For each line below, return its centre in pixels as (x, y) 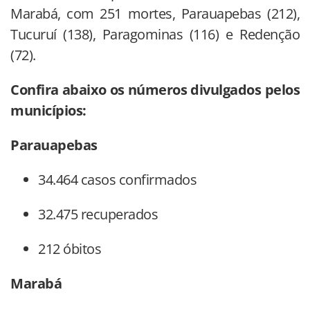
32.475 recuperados (98, 215)
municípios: (48, 111)
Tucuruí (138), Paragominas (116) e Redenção (155, 35)
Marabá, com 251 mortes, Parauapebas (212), (155, 14)
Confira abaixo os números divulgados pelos (155, 90)
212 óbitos (70, 249)
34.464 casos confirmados (117, 180)
